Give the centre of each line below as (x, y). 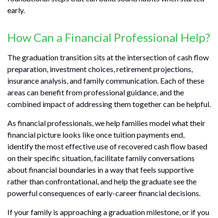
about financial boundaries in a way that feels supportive (100, 169)
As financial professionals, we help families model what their (106, 123)
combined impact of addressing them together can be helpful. (109, 104)
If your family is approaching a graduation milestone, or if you (108, 212)
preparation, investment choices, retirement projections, (100, 69)
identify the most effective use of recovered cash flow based (107, 146)
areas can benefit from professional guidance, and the (96, 92)
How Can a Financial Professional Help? (109, 37)
